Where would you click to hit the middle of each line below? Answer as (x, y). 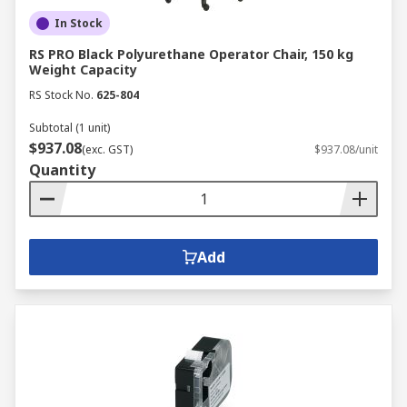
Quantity (62, 170)
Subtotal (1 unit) (69, 128)
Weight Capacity (83, 69)
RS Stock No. (61, 95)
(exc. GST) (107, 149)
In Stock (79, 23)
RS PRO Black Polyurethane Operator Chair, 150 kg (191, 54)
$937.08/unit (346, 149)
